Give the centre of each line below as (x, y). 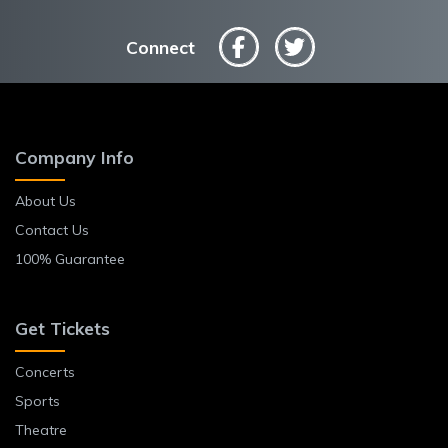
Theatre (41, 430)
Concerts (45, 372)
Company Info (74, 156)
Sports (37, 401)
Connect (160, 46)
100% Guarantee (70, 259)
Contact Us (52, 230)
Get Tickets (62, 328)
